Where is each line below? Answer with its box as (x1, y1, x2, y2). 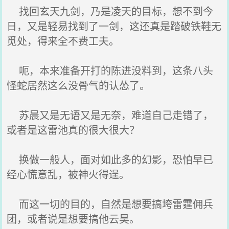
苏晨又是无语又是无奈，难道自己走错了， (7, 107, 214, 122)
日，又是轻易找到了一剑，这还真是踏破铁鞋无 (7, 18, 222, 33)
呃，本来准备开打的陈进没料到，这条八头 (7, 63, 214, 78)
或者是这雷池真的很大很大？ (7, 122, 140, 137)
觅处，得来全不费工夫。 (7, 33, 120, 48)
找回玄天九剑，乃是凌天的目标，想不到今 (7, 4, 214, 18)
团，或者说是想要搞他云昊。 (7, 211, 140, 226)
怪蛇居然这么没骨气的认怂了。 (7, 78, 150, 93)
